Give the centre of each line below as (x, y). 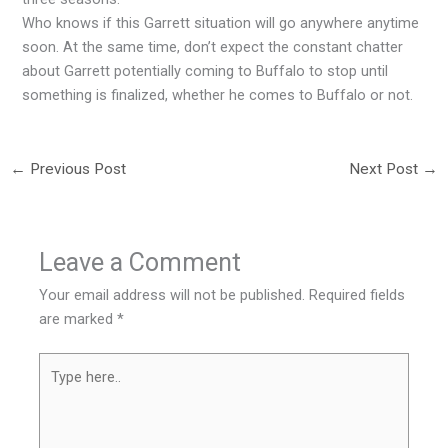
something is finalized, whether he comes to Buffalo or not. (218, 94)
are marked (78, 318)
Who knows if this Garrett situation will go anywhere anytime (221, 22)
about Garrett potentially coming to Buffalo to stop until (205, 70)
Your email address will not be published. (172, 294)
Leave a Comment (140, 262)
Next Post (386, 168)
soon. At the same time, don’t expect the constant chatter (213, 46)
